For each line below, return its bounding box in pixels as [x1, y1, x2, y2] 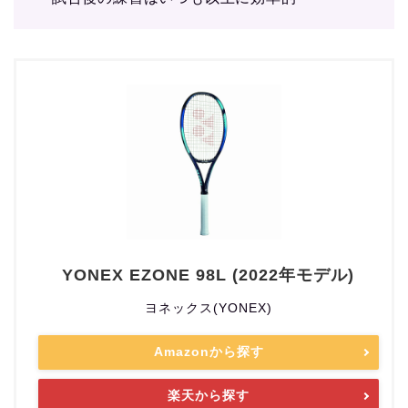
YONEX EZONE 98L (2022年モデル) [62, 266, 354, 285]
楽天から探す [168, 388, 250, 403]
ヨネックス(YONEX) [145, 301, 272, 316]
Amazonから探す [153, 344, 264, 360]
